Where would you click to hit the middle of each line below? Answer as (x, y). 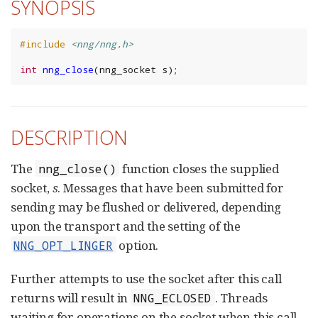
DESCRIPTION (70, 138)
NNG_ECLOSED (173, 297)
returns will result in (71, 297)
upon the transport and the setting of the (126, 226)
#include (43, 44)
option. (137, 245)
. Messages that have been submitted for (171, 187)
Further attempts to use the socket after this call (146, 278)
